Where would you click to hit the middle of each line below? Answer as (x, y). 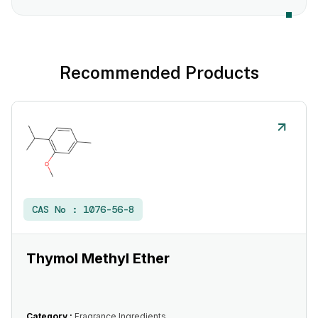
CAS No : (57, 209)
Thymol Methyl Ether (98, 258)
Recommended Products (159, 72)
